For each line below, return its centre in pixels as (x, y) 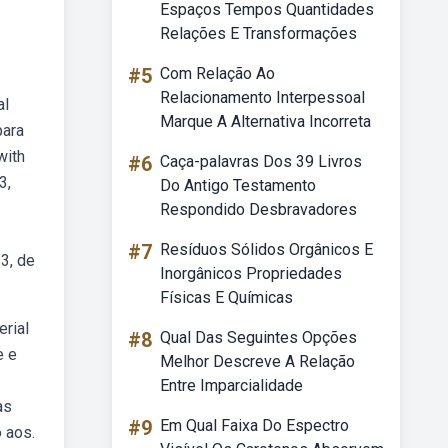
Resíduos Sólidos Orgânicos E (266, 249)
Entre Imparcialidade (231, 385)
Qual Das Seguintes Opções (258, 337)
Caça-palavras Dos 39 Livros (261, 161)
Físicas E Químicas (226, 297)
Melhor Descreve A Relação (257, 361)
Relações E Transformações (258, 33)
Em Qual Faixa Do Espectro (254, 425)
